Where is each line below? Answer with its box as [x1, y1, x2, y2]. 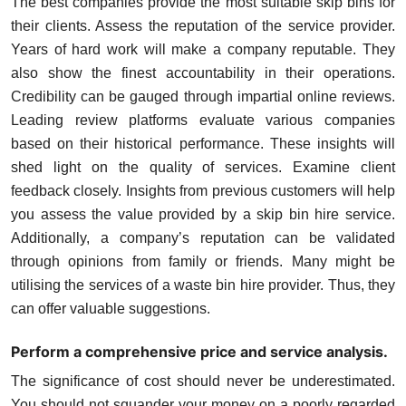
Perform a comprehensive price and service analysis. [11, 342, 388, 361]
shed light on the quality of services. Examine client [11, 159, 395, 175]
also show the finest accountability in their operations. [11, 64, 395, 81]
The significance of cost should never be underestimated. [11, 372, 395, 389]
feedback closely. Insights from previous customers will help [11, 182, 395, 198]
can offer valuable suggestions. [11, 300, 210, 316]
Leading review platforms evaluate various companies [11, 111, 395, 128]
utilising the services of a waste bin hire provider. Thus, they [11, 276, 395, 293]
